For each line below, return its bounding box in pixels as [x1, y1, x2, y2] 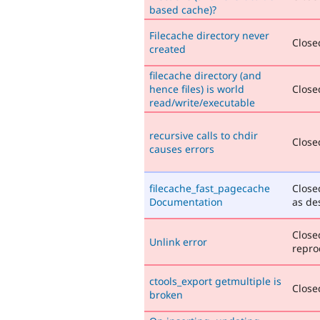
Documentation [149, 194, 223, 209]
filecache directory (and [149, 68, 261, 82]
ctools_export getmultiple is [149, 274, 281, 288]
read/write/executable [149, 95, 255, 109]
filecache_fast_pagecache [149, 181, 270, 195]
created [149, 41, 186, 56]
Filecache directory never [149, 28, 269, 42]
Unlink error [149, 234, 207, 249]
